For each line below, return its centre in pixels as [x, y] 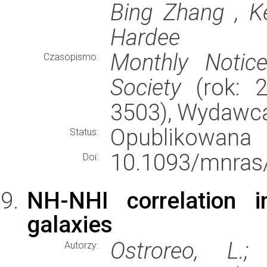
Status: [84, 132]
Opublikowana [181, 137]
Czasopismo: [71, 57]
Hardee [145, 37]
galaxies [70, 224]
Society [146, 87]
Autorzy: [81, 245]
